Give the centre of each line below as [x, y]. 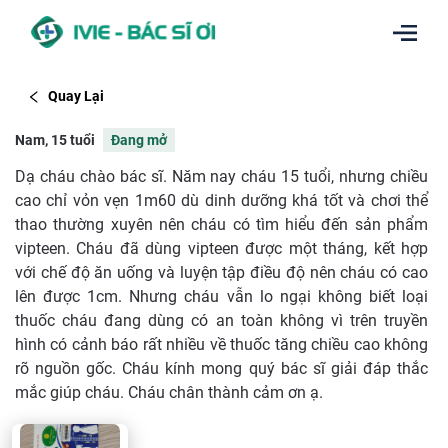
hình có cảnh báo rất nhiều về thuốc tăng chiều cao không [221, 344]
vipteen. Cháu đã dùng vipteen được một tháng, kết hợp [221, 248]
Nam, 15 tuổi [55, 139]
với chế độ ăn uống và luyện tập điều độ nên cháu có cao [221, 272]
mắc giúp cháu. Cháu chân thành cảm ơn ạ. [169, 392]
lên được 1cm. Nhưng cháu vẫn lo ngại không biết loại [221, 296]
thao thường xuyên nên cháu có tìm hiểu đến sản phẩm [221, 224]
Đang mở [139, 139]
